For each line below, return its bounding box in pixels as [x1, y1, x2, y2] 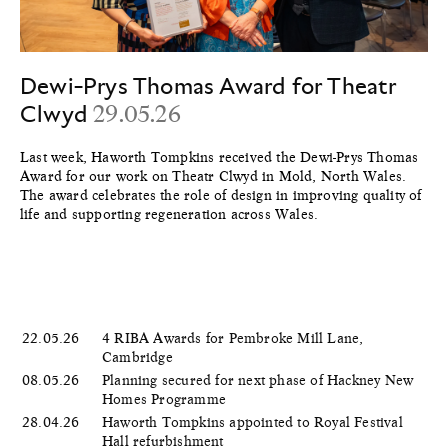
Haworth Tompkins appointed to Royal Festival [102, 413, 403, 430]
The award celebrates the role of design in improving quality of [20, 187, 422, 204]
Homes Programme [102, 390, 231, 407]
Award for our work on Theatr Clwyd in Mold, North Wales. [20, 168, 407, 185]
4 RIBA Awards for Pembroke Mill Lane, [102, 329, 364, 346]
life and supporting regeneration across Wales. [20, 206, 319, 223]
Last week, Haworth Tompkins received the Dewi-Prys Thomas [20, 149, 419, 166]
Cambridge [102, 348, 177, 365]
